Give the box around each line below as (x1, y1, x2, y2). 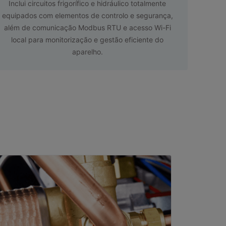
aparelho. (72, 47, 103, 56)
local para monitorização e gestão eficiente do (11, 35, 164, 44)
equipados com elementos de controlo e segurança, (2, 11, 173, 20)
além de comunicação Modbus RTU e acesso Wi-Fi (4, 23, 171, 32)
